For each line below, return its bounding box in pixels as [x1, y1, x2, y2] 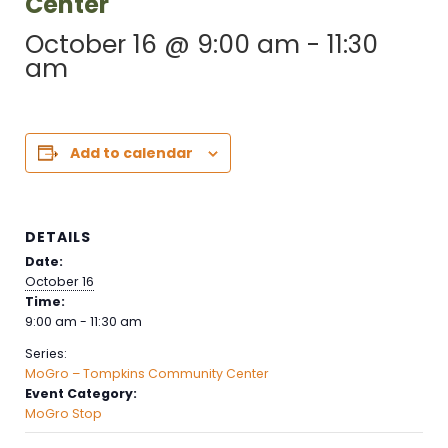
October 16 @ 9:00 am [24, 27, 300, 63]
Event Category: [24, 385, 137, 403]
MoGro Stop [24, 405, 102, 423]
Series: [24, 345, 67, 363]
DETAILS [24, 227, 91, 248]
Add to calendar [69, 143, 193, 164]
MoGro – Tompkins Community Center [24, 365, 269, 383]
